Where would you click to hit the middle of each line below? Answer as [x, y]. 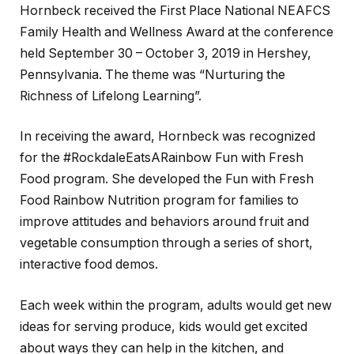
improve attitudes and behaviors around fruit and [164, 222]
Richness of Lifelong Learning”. [111, 96]
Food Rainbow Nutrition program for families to [159, 201]
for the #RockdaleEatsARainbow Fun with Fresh [162, 158]
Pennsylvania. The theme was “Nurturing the [153, 74]
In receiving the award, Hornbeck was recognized [168, 137]
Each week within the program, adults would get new [176, 305]
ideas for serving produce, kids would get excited [164, 326]
